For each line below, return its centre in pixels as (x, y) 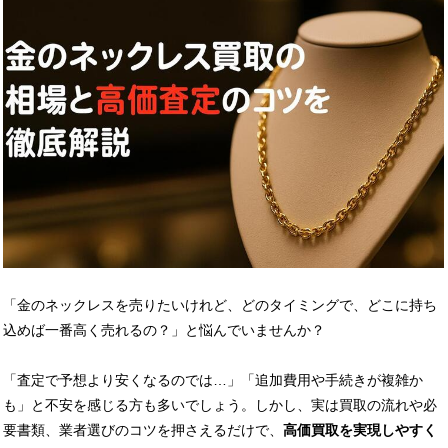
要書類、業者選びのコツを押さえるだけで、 (143, 429)
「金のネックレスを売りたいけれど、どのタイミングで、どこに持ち (220, 304)
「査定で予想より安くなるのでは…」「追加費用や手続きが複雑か (213, 379)
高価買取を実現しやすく (360, 429)
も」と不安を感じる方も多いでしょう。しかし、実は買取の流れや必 (220, 404)
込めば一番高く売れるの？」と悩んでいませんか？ (164, 329)
